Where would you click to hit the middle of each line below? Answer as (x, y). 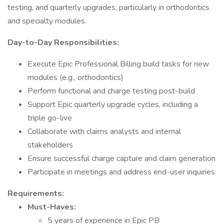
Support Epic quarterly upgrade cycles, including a (113, 104)
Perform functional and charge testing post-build (111, 91)
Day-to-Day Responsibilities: (63, 42)
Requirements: (36, 193)
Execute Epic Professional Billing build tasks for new (118, 64)
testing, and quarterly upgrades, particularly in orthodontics (108, 7)
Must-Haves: (52, 207)
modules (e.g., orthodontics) (75, 77)
